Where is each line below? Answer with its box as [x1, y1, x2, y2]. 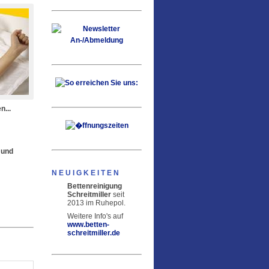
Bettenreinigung [67, 182, 122, 190]
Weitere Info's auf [67, 212, 123, 220]
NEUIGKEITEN [52, 169, 121, 177]
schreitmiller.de [67, 229, 120, 237]
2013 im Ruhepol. [67, 199, 125, 207]
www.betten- [67, 220, 109, 229]
